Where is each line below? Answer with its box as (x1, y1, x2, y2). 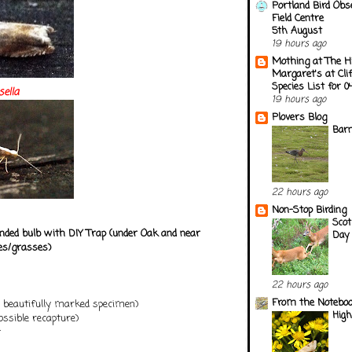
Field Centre (272, 10, 324, 26)
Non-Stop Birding (272, 202, 346, 218)
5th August (272, 23, 322, 38)
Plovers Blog (272, 109, 327, 125)
